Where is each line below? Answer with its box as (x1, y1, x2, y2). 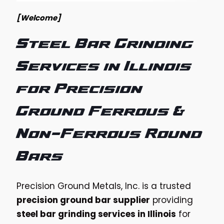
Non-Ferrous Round (16, 127, 202, 142)
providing (150, 193, 193, 206)
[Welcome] (16, 12, 61, 23)
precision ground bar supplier (16, 193, 150, 206)
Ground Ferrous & (16, 104, 185, 120)
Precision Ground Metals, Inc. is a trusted (16, 179, 191, 192)
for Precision (16, 82, 142, 97)
